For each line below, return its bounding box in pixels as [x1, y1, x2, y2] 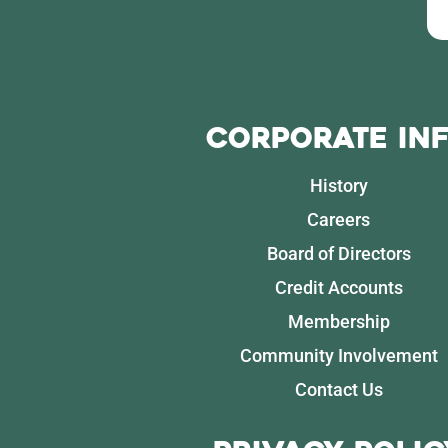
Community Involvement [239, 344, 438, 366]
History [309, 174, 368, 196]
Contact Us [294, 378, 383, 400]
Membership [287, 310, 390, 332]
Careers [307, 208, 371, 230]
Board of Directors [266, 242, 411, 264]
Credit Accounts [274, 276, 403, 298]
